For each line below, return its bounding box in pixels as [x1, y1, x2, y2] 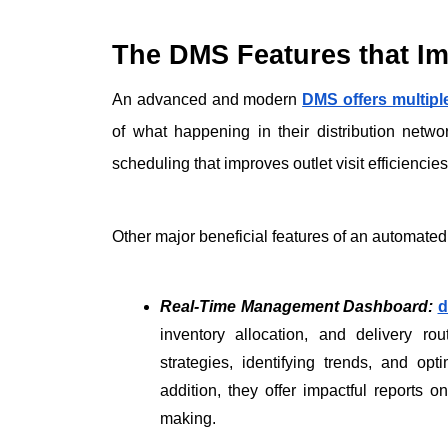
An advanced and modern [112, 91, 303, 109]
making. [160, 410, 216, 428]
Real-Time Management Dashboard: [160, 298, 433, 316]
